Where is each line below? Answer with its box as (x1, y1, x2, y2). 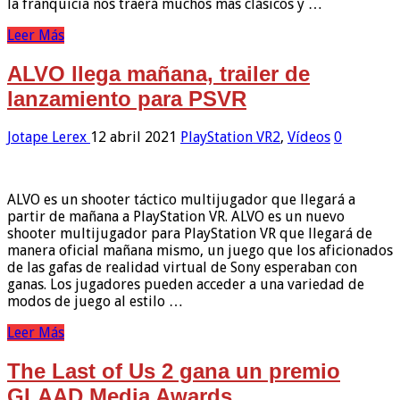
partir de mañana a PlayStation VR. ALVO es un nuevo (7, 208, 345, 226)
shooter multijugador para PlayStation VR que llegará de (7, 225, 372, 243)
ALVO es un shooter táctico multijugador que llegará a (7, 191, 355, 209)
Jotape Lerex (7, 129, 90, 146)
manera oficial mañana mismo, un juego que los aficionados (7, 242, 393, 260)
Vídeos (287, 129, 330, 146)
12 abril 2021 (90, 129, 177, 146)
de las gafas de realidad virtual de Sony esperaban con (7, 259, 357, 277)
